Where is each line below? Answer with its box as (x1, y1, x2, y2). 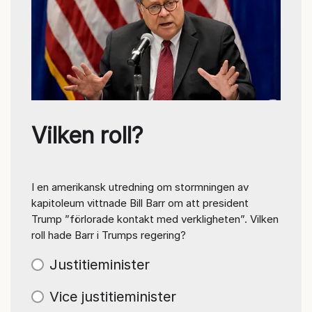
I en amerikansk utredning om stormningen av (31, 180, 249, 194)
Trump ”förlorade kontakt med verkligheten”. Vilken (31, 212, 279, 226)
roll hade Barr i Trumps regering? (31, 228, 186, 242)
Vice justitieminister (49, 288, 176, 305)
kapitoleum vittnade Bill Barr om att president (31, 196, 249, 210)
